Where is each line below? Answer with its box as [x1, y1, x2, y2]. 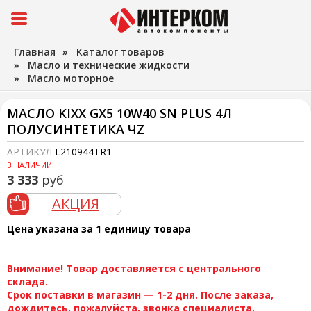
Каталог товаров [76, 45, 165, 58]
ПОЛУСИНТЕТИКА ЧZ [7, 121, 144, 137]
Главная [14, 45, 56, 58]
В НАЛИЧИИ [7, 160, 52, 170]
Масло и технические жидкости [28, 58, 190, 72]
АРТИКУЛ [7, 145, 55, 158]
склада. [7, 275, 48, 288]
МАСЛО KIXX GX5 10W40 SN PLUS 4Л [7, 105, 232, 121]
